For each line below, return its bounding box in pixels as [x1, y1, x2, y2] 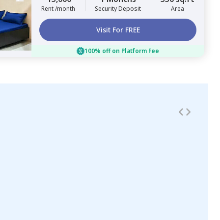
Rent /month [41, 4, 75, 13]
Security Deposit [95, 4, 141, 13]
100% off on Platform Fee [84, 47, 159, 55]
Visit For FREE [96, 25, 140, 34]
